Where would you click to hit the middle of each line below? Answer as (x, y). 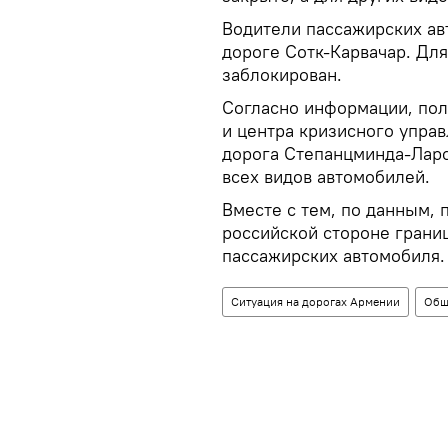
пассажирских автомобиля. (333, 255)
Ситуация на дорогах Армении (315, 301)
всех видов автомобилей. (326, 176)
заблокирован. (282, 74)
